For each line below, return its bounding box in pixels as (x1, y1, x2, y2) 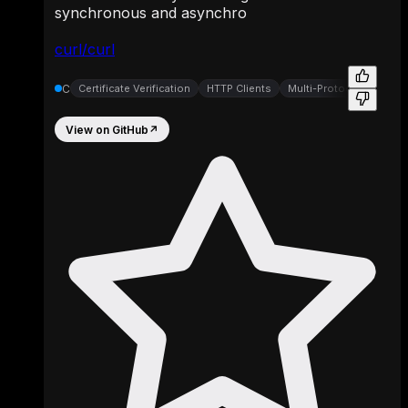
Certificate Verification (78, 82, 190, 95)
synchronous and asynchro (55, 4, 247, 22)
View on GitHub (66, 122, 148, 137)
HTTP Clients (207, 82, 271, 95)
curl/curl (55, 40, 115, 58)
